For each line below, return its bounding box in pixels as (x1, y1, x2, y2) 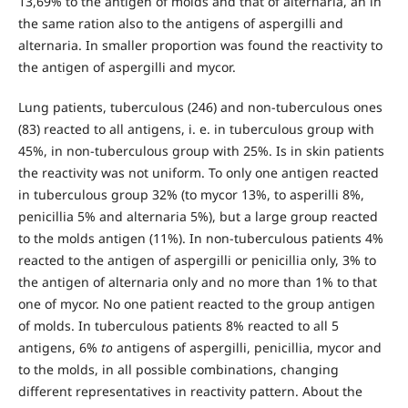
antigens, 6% (17, 339, 97, 357)
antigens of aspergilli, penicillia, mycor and (112, 339, 382, 357)
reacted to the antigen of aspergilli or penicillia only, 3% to (17, 251, 376, 270)
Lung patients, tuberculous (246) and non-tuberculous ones (17, 98, 382, 117)
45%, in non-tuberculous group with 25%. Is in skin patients (17, 142, 384, 160)
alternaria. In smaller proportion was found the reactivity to (17, 36, 382, 55)
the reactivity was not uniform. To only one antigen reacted (17, 164, 379, 182)
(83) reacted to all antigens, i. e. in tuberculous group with (17, 120, 374, 138)
